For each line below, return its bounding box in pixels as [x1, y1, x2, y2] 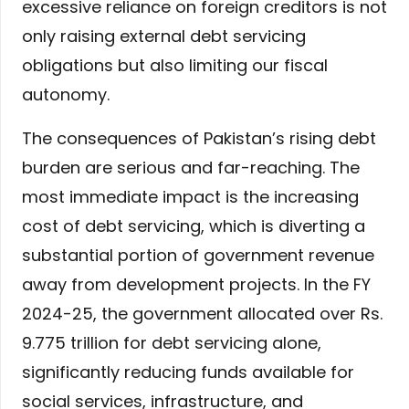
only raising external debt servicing [22, 25, 306, 48]
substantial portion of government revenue [22, 244, 374, 267]
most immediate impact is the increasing [22, 185, 359, 209]
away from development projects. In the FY [22, 273, 371, 297]
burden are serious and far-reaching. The [22, 156, 360, 180]
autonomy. [22, 83, 110, 107]
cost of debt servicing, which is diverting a [22, 215, 365, 238]
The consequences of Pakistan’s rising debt [22, 127, 376, 151]
